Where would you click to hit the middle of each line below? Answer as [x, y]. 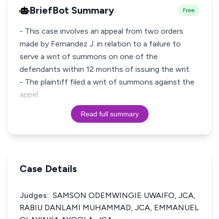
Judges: [34, 195]
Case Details [48, 169]
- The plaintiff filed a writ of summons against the [107, 82]
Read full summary [109, 114]
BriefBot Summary [72, 10]
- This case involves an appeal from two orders [101, 31]
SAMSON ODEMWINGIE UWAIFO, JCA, [124, 195]
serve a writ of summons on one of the [89, 56]
